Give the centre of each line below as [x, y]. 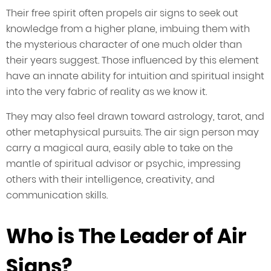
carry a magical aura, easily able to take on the [119, 148]
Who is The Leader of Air [126, 237]
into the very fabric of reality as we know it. [106, 92]
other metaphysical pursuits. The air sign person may [132, 132]
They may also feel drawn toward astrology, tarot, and [135, 117]
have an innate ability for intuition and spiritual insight [135, 76]
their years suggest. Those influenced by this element [132, 60]
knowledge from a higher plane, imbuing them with [128, 29]
